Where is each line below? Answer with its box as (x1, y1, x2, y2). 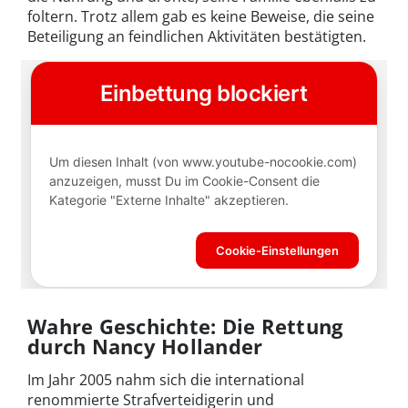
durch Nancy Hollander (27, 332, 263, 361)
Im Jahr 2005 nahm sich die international (27, 370, 304, 391)
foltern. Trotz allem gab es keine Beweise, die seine (27, 6, 374, 27)
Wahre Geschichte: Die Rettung (27, 312, 343, 341)
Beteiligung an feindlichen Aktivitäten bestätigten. (27, 26, 366, 47)
